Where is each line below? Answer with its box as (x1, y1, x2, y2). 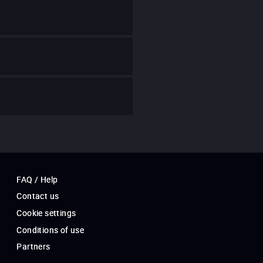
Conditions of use (16, 224, 85, 235)
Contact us (16, 190, 59, 201)
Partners (16, 240, 50, 252)
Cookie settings (16, 207, 76, 218)
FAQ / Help (16, 173, 58, 185)
